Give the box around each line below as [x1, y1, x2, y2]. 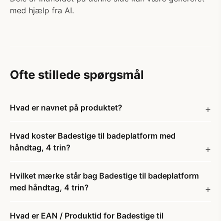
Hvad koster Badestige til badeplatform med [10, 131, 176, 141]
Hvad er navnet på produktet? [10, 103, 122, 112]
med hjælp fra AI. [10, 5, 74, 15]
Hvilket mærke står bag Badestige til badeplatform [10, 171, 199, 181]
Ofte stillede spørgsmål [10, 68, 144, 82]
